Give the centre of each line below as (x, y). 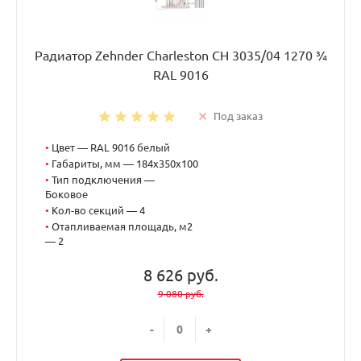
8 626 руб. (180, 275)
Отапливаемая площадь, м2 (122, 226)
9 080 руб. (180, 293)
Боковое (66, 194)
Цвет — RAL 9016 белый (111, 147)
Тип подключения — (103, 179)
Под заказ (238, 116)
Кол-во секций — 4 (98, 210)
